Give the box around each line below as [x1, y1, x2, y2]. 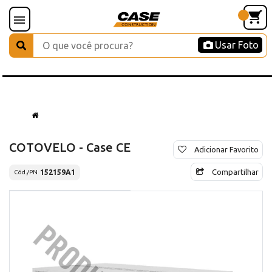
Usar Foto [215, 39, 259, 50]
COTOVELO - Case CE [9, 140, 131, 154]
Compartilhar [212, 167, 259, 176]
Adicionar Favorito [194, 144, 259, 154]
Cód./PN [14, 169, 38, 176]
